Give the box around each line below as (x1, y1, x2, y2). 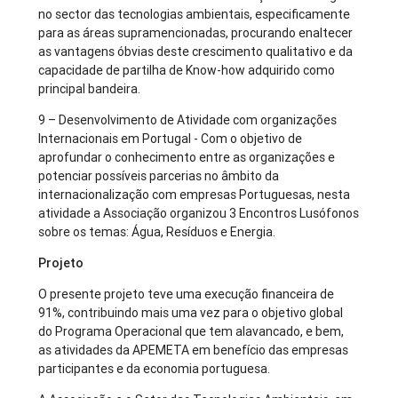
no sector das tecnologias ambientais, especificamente (38, 6, 351, 23)
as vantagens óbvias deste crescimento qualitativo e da (38, 44, 354, 60)
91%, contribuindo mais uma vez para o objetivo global (38, 305, 344, 322)
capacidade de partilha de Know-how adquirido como (38, 62, 336, 79)
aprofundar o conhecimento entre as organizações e (38, 149, 336, 166)
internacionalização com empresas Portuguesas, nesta (38, 187, 351, 203)
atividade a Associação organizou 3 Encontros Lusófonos (38, 205, 360, 222)
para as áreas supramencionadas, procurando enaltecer (38, 25, 354, 42)
